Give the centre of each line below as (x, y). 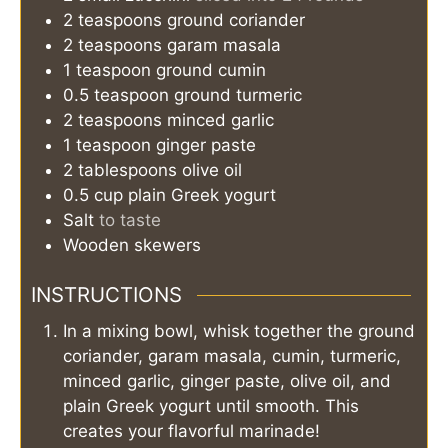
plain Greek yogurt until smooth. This (211, 405)
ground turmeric (238, 94)
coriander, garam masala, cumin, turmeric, (232, 355)
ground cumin (211, 69)
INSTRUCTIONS (106, 295)
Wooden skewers (132, 244)
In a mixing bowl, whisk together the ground (239, 330)
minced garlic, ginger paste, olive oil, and (227, 380)
